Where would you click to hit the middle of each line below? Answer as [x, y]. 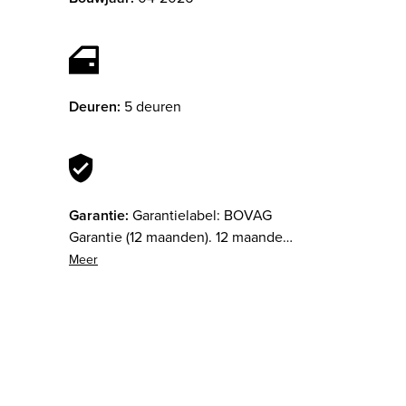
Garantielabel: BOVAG [202, 216]
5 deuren [153, 107]
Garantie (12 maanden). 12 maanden [180, 237]
